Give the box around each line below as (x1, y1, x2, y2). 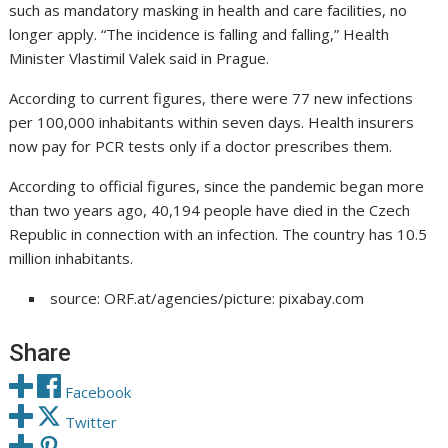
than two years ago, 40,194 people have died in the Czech (9, 200, 411, 220)
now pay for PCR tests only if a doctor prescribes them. (9, 136, 393, 156)
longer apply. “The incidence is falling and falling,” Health (9, 24, 390, 44)
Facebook (65, 382, 132, 402)
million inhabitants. (9, 248, 134, 268)
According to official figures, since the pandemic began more (9, 176, 425, 196)
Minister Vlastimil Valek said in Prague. (9, 48, 270, 68)
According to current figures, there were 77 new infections (9, 88, 414, 108)
